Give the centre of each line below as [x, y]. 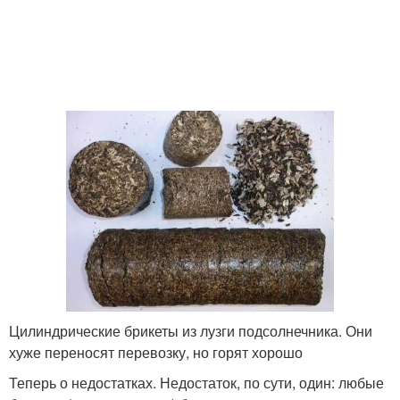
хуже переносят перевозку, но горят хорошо [156, 353]
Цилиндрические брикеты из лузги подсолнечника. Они [191, 331]
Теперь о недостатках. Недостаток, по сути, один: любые [196, 383]
